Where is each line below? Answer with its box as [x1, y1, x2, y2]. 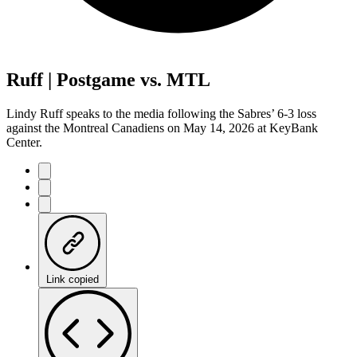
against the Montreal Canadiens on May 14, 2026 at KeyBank [6, 120, 318, 135]
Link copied [46, 273, 99, 285]
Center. [6, 135, 42, 149]
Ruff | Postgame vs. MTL [6, 69, 210, 90]
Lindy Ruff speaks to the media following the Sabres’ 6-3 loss [6, 106, 316, 120]
